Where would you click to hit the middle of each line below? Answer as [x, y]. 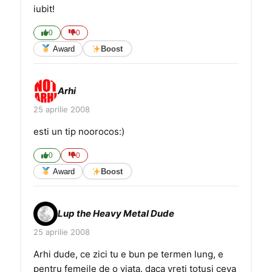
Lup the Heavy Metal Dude [116, 213]
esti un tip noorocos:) [79, 131]
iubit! [44, 9]
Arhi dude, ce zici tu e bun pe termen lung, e [128, 254]
